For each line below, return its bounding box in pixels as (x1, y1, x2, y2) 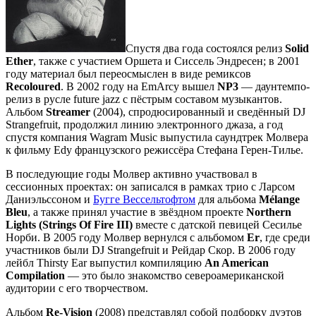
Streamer (46, 105, 90, 118)
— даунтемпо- (238, 80, 310, 92)
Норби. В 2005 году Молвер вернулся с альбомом (6, 231, 247, 243)
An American (205, 256, 269, 269)
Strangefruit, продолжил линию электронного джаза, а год (6, 118, 283, 130)
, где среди (260, 231, 310, 243)
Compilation (6, 269, 65, 281)
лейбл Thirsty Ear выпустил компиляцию (6, 256, 205, 269)
